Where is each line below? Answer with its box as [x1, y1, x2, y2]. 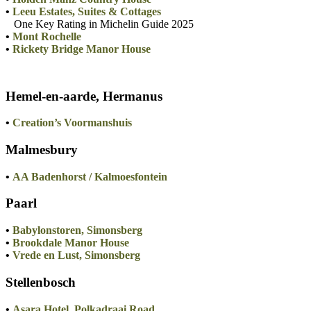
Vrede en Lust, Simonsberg [12, 249, 140, 262]
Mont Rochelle [12, 30, 81, 42]
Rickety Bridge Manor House [12, 42, 151, 55]
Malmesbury [6, 142, 78, 157]
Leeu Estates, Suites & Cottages [12, 5, 161, 17]
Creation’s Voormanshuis [12, 117, 132, 129]
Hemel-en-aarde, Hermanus [6, 88, 162, 103]
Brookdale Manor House [12, 237, 129, 249]
